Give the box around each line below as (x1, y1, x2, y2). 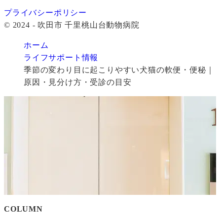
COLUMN (4, 204, 43, 213)
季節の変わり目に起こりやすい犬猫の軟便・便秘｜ (24, 65, 215, 74)
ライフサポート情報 (24, 53, 99, 62)
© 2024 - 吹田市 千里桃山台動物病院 (4, 20, 140, 29)
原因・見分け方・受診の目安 (24, 77, 132, 86)
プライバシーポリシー (4, 8, 87, 17)
